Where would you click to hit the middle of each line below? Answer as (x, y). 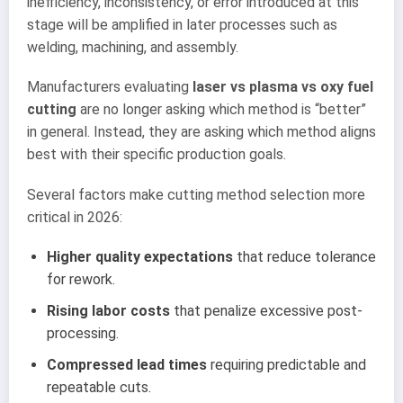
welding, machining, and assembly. (133, 48)
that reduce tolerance (304, 256)
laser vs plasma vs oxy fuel (283, 87)
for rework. (81, 279)
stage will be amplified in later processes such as (182, 25)
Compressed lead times (127, 364)
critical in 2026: (75, 217)
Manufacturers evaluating (110, 87)
